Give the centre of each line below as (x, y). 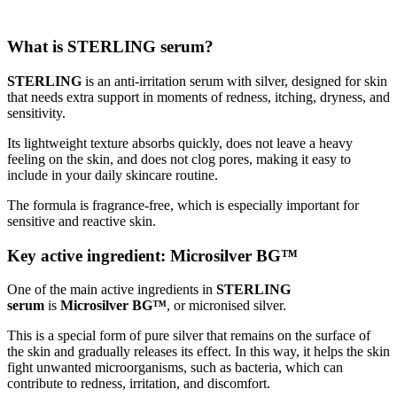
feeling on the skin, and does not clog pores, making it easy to (179, 159)
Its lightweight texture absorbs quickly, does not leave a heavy (180, 143)
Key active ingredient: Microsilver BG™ (152, 255)
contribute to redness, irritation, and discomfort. (139, 384)
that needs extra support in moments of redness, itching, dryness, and (198, 97)
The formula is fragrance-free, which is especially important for (183, 205)
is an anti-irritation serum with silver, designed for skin (234, 81)
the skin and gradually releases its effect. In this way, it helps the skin (198, 352)
